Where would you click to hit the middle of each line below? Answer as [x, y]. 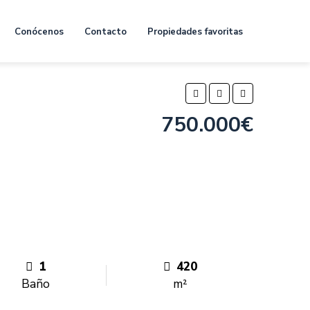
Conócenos [39, 31]
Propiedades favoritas [195, 31]
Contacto [106, 31]
